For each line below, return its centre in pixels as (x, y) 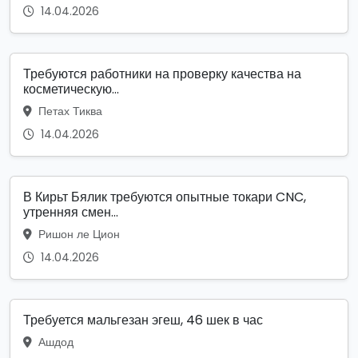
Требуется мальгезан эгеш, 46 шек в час (143, 320)
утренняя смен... (71, 212)
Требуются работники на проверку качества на (162, 74)
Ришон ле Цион (78, 234)
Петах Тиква (69, 111)
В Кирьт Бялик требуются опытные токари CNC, (165, 197)
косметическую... (71, 89)
